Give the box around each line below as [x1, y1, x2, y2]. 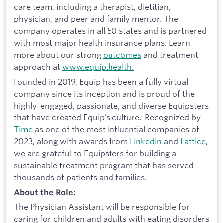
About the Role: [14, 187, 76, 197]
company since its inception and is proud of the [14, 88, 195, 99]
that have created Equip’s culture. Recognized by [14, 111, 201, 122]
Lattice [178, 135, 206, 146]
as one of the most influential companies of [33, 123, 199, 134]
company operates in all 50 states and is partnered [14, 25, 207, 36]
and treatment [141, 49, 198, 60]
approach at [14, 61, 62, 72]
